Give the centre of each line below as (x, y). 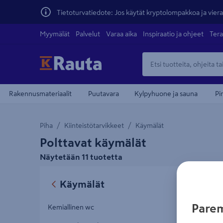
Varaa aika (121, 34)
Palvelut (88, 34)
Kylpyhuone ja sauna (166, 93)
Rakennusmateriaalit (40, 93)
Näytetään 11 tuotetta (81, 157)
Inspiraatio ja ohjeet (173, 34)
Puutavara (103, 93)
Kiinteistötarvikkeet (94, 125)
